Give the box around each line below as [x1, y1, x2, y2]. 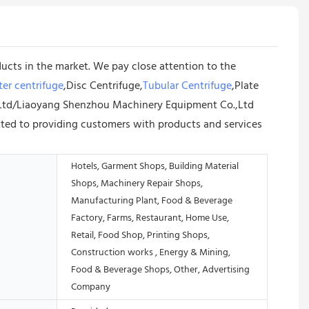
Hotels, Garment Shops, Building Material [71, 158, 239, 175]
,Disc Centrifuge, [63, 77, 143, 95]
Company [71, 279, 110, 295]
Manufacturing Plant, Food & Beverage [71, 192, 232, 209]
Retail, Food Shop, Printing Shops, [71, 227, 210, 243]
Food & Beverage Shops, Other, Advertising [71, 261, 250, 278]
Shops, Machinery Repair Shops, [71, 175, 203, 192]
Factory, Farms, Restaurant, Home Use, [71, 210, 229, 226]
